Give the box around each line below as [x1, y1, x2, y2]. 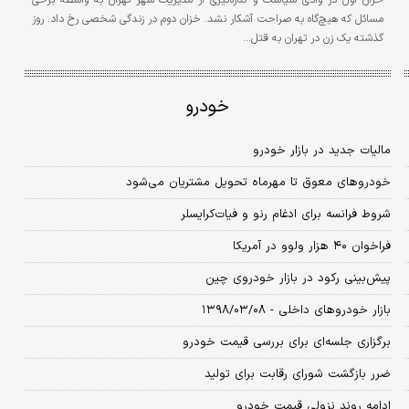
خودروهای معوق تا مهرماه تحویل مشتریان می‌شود [125, 173, 391, 192]
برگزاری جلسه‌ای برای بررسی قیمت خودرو [182, 332, 391, 351]
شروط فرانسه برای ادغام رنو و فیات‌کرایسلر [180, 204, 391, 224]
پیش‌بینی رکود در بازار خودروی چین [204, 268, 391, 288]
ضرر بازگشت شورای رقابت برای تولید [204, 364, 391, 383]
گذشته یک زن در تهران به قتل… [242, 29, 383, 47]
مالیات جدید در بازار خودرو [252, 141, 391, 160]
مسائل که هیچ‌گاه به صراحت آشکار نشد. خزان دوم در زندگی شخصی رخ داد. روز [31, 10, 383, 27]
